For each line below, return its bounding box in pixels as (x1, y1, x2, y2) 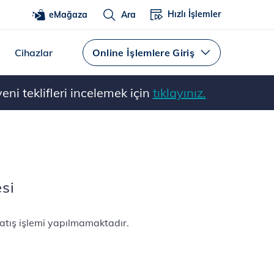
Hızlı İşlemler (168, 9, 221, 20)
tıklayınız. (152, 85, 206, 100)
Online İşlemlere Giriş (92, 46, 194, 59)
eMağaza (49, 9, 87, 20)
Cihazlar (14, 46, 53, 59)
